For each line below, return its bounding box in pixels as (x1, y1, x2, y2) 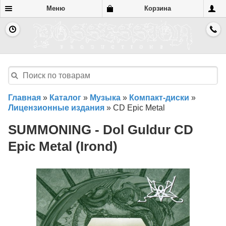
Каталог (49, 93, 81, 102)
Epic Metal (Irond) (8, 139, 118, 154)
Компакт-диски (129, 93, 189, 102)
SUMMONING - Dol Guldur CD (8, 123, 193, 137)
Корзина (144, 5, 171, 12)
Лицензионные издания (8, 103, 104, 112)
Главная (8, 93, 41, 102)
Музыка (90, 93, 121, 102)
